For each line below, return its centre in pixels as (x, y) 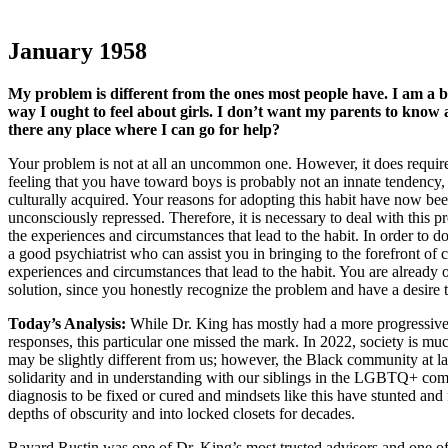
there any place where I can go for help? (144, 130)
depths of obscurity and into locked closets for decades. (181, 414)
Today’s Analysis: (67, 324)
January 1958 (77, 51)
